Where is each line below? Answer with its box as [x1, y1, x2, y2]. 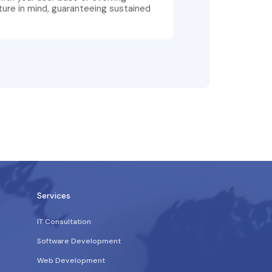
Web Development [37, 256, 105, 265]
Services [37, 190, 70, 201]
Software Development [37, 236, 121, 246]
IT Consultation [37, 217, 91, 226]
